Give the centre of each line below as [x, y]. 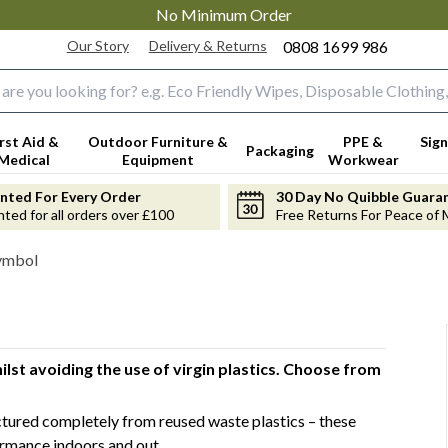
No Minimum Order [224, 14]
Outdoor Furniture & [157, 141]
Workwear [363, 159]
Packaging [279, 150]
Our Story [97, 45]
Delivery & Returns [207, 45]
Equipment [157, 159]
